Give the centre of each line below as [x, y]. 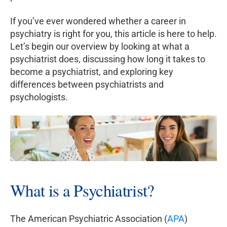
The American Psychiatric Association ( [89, 218]
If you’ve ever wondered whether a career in [98, 21]
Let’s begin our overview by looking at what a [100, 47]
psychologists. [39, 97]
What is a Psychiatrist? [82, 190]
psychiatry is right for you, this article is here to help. [113, 34]
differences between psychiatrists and [87, 85]
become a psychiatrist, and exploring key [92, 72]
